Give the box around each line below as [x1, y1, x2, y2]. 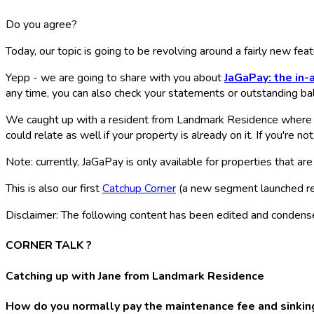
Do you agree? [6, 17, 77, 33]
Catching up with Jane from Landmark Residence [6, 268, 264, 284]
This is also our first [6, 181, 102, 197]
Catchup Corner [102, 181, 176, 197]
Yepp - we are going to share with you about [6, 70, 224, 86]
